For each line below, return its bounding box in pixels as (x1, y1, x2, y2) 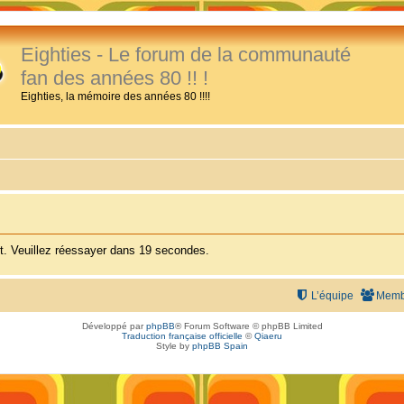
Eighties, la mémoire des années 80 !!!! (21, 90, 210, 103)
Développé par (81, 320, 146, 331)
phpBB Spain (192, 340, 248, 351)
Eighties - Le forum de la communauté (21, 43, 351, 66)
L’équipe (311, 289, 353, 302)
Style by (156, 340, 192, 351)
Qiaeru (254, 330, 282, 341)
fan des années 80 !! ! (21, 67, 208, 89)
